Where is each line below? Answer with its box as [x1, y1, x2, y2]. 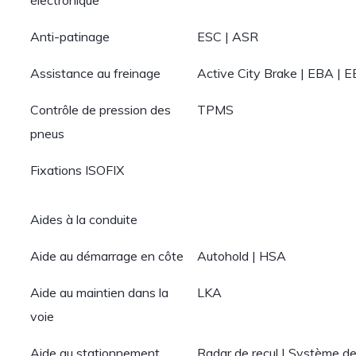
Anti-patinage [30, 29, 110, 44]
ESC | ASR [197, 29, 259, 44]
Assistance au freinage [30, 65, 161, 81]
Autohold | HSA [197, 248, 287, 264]
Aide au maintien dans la [30, 284, 169, 300]
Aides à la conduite [30, 211, 138, 227]
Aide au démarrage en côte [30, 248, 184, 264]
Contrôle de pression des [30, 102, 172, 118]
